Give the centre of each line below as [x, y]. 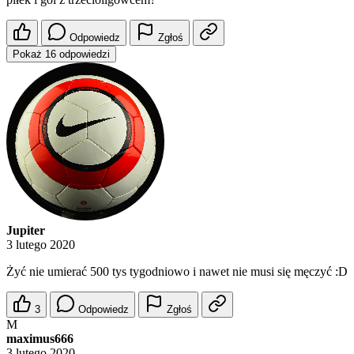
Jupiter [26, 231]
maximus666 [40, 339]
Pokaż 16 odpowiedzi [61, 55]
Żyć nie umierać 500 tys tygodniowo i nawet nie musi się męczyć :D [177, 272]
